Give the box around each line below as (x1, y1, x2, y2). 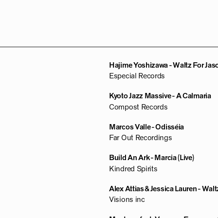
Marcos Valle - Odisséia (109, 123, 184, 131)
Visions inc (109, 196, 145, 204)
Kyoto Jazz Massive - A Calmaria (109, 92, 211, 100)
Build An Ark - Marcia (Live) (109, 154, 194, 162)
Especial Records (109, 72, 165, 80)
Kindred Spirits (109, 164, 158, 173)
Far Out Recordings (109, 134, 172, 142)
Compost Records (109, 103, 168, 111)
